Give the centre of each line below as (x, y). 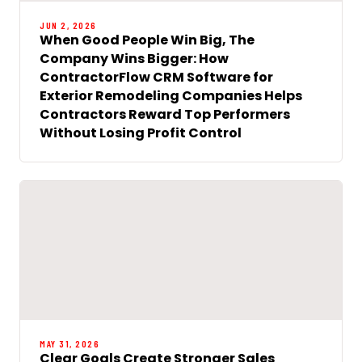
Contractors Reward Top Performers (165, 114)
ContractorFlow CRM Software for (156, 77)
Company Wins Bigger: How (134, 58)
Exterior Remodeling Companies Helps (171, 95)
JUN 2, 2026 (68, 25)
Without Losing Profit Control (141, 133)
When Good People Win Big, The (147, 40)
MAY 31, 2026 (69, 343)
